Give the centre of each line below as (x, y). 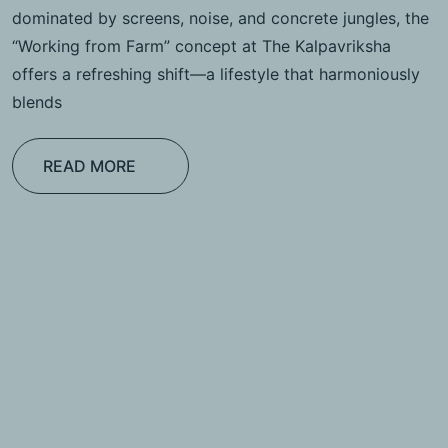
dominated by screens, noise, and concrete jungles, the (220, 17)
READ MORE (89, 165)
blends (37, 101)
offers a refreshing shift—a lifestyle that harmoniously (216, 73)
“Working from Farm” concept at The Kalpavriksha (201, 45)
